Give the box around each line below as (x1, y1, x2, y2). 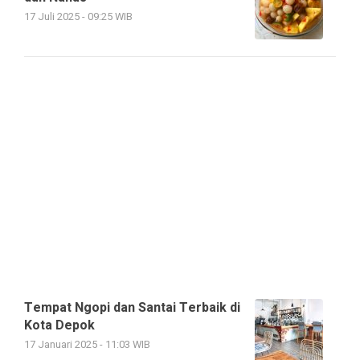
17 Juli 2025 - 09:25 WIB (24, 9, 133, 24)
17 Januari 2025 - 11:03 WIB (24, 337, 150, 352)
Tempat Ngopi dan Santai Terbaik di (24, 297, 240, 317)
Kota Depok (24, 315, 95, 335)
